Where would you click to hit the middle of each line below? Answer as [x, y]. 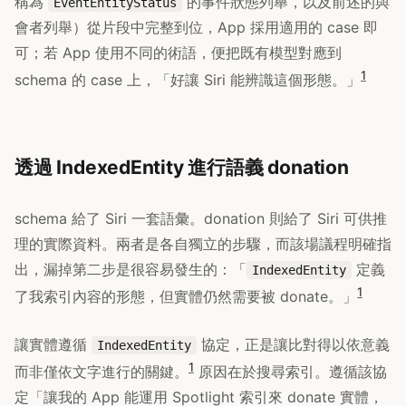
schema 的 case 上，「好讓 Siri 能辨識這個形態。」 [188, 80]
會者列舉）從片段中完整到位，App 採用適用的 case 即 [196, 27]
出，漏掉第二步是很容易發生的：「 [130, 270]
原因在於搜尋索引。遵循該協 [290, 371]
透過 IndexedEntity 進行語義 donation [182, 168]
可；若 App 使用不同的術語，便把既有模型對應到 [178, 52]
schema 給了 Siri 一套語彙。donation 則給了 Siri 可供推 [201, 219]
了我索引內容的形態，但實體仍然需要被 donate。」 [186, 297]
